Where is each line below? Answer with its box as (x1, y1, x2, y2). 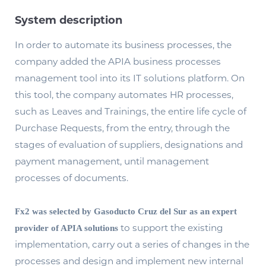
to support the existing (118, 222, 223, 234)
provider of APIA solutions (15, 223, 118, 233)
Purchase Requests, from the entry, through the (15, 122, 230, 134)
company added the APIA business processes (15, 56, 221, 68)
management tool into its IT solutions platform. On (15, 72, 245, 84)
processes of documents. (15, 172, 128, 184)
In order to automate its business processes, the (15, 39, 232, 51)
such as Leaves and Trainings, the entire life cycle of (15, 106, 246, 118)
